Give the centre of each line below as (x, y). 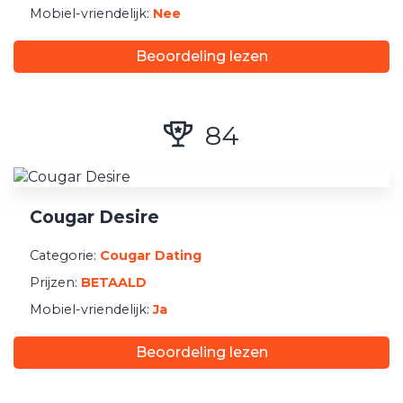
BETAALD (114, 282)
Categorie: (65, 255)
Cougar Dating (151, 255)
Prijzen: (55, 282)
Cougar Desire (94, 217)
